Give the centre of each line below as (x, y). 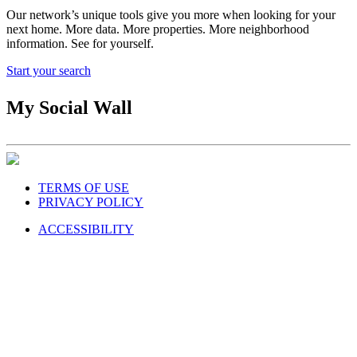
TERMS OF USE (84, 188)
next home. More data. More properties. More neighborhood (158, 29)
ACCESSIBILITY (86, 229)
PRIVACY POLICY (91, 202)
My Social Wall (69, 108)
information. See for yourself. (82, 43)
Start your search (49, 71)
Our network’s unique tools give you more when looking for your (171, 15)
